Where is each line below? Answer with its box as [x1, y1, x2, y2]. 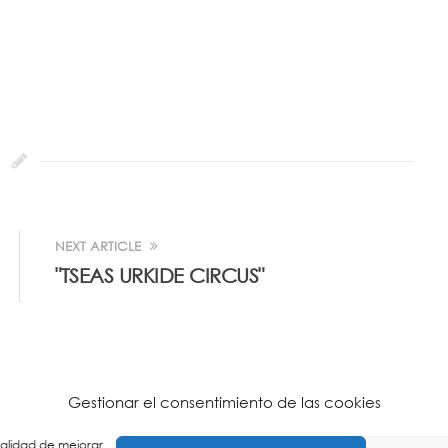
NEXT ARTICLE [55, 238, 145, 255]
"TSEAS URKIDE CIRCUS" [55, 264, 264, 287]
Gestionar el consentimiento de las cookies [67, 392, 381, 412]
